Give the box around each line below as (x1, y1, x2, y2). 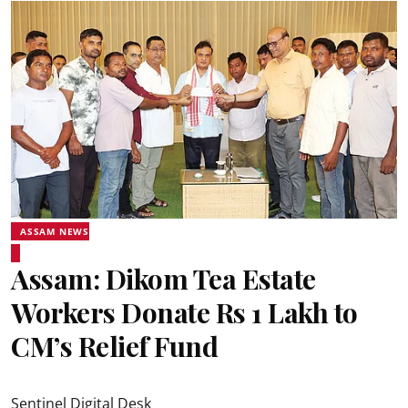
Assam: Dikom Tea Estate (11, 260, 316, 297)
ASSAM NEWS (20, 224, 89, 238)
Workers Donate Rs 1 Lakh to (11, 293, 358, 331)
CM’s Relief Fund (11, 327, 218, 364)
